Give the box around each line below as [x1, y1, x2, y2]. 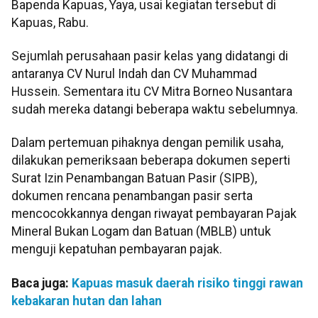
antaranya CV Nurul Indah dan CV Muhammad [11, 67, 257, 82]
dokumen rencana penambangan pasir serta [11, 189, 253, 204]
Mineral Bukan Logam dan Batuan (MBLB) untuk [11, 224, 271, 239]
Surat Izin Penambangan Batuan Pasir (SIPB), [11, 171, 257, 186]
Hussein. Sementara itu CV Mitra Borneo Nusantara [11, 84, 292, 99]
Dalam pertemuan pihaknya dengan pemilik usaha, [11, 136, 283, 150]
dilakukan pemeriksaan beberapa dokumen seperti [11, 153, 290, 168]
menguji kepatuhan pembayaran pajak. [11, 242, 222, 257]
